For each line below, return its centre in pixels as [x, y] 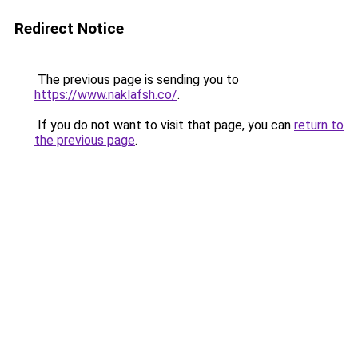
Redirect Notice [69, 28]
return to [319, 125]
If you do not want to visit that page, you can [164, 125]
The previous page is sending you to [137, 80]
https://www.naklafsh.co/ [106, 95]
